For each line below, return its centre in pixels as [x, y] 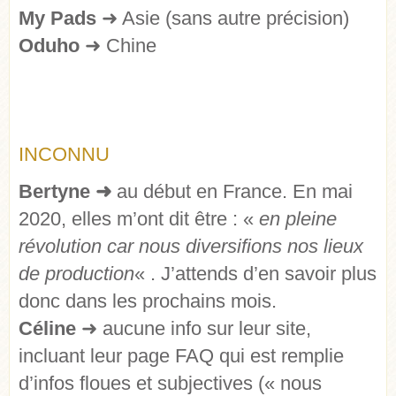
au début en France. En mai [235, 192]
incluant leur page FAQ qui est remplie [181, 356]
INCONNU [64, 154]
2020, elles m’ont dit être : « [139, 219]
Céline [50, 329]
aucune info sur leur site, [204, 329]
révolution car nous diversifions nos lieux [191, 247]
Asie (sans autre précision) [233, 18]
